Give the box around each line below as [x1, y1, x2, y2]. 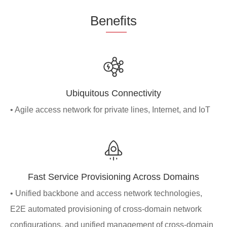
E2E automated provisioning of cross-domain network [10, 204, 202, 213]
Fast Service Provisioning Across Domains [28, 171, 199, 182]
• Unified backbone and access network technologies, [10, 188, 202, 198]
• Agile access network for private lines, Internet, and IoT [10, 105, 210, 114]
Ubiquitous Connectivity [66, 88, 161, 98]
